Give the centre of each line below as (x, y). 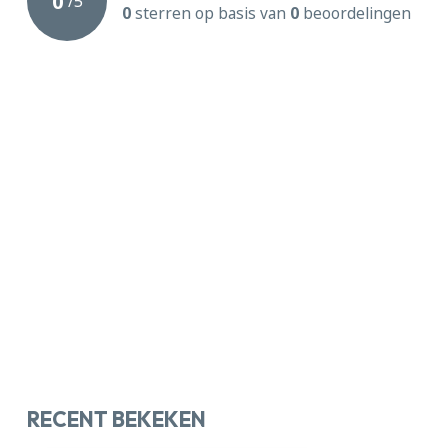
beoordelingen (355, 14)
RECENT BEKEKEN (116, 419)
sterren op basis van (210, 14)
